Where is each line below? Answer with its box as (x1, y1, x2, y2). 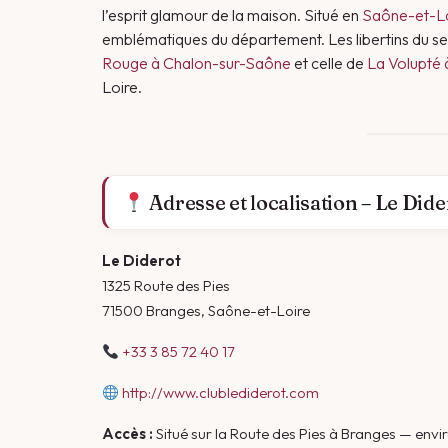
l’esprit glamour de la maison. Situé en (102, 5, 362, 25)
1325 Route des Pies (102, 276, 230, 295)
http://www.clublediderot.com (122, 383, 320, 402)
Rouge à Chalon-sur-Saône (102, 53, 291, 73)
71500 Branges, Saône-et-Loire (102, 301, 310, 320)
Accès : (102, 424, 153, 443)
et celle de (291, 53, 367, 73)
